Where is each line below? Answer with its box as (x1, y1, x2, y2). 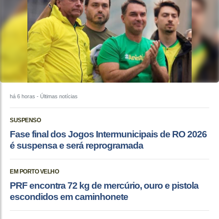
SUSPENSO (10, 117, 41, 124)
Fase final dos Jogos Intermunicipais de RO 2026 (10, 129, 207, 140)
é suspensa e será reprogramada (10, 140, 143, 151)
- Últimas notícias (35, 93, 78, 100)
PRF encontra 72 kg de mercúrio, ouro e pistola (10, 180, 198, 191)
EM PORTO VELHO (10, 168, 59, 175)
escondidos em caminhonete (10, 192, 128, 202)
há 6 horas (10, 93, 35, 100)
